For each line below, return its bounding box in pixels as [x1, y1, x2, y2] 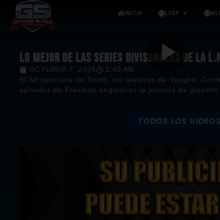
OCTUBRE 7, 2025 [29, 65, 96, 74]
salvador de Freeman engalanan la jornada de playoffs [20, 86, 219, 94]
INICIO [124, 10, 142, 17]
